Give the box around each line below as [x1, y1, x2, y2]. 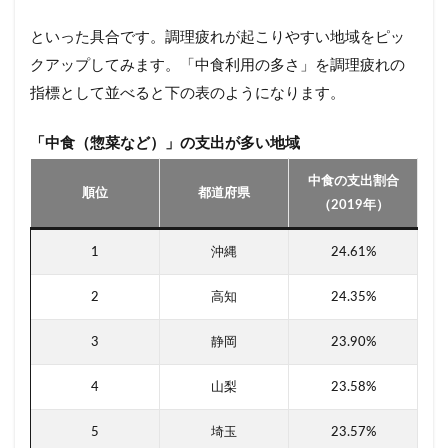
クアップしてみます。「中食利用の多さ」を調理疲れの [30, 58, 405, 74]
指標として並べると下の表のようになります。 [30, 86, 345, 102]
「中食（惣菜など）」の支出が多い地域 [30, 136, 300, 152]
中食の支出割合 [307, 174, 399, 189]
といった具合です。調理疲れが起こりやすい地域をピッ [30, 30, 405, 46]
